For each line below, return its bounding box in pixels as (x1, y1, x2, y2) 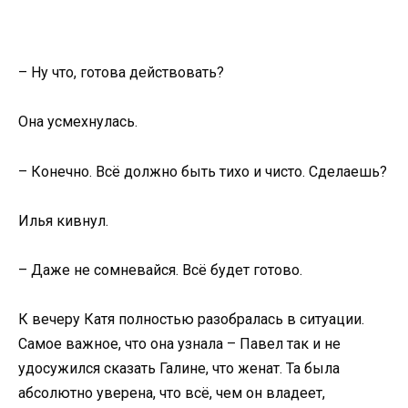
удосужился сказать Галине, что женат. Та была (18, 360, 340, 378)
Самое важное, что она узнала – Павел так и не (18, 335, 341, 353)
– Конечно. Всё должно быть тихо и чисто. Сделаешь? (18, 162, 387, 180)
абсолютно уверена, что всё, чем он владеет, (18, 384, 325, 403)
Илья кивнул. (18, 211, 108, 229)
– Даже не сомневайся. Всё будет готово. (18, 260, 302, 279)
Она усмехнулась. (18, 113, 138, 131)
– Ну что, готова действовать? (18, 64, 224, 82)
